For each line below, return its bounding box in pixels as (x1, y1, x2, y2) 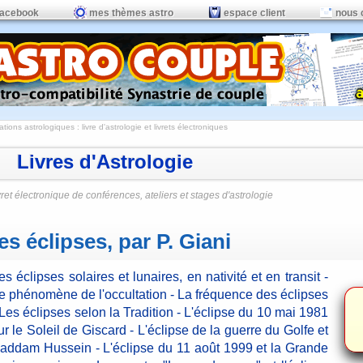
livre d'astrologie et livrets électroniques (82, 122, 228, 131)
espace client (221, 7, 285, 19)
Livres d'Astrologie (17, 151, 193, 173)
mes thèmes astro (87, 7, 173, 19)
